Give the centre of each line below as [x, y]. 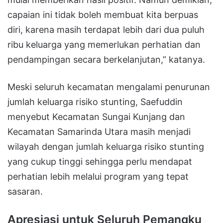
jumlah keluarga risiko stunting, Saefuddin [95, 102]
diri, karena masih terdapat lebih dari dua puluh [106, 30]
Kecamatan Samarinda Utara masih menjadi [99, 132]
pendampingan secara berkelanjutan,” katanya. [106, 60]
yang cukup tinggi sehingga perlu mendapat [100, 162]
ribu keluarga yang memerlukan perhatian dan [104, 45]
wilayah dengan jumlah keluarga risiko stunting [106, 147]
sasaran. [25, 192]
